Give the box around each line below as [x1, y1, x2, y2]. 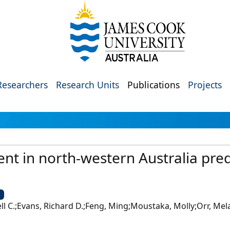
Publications [127, 79, 180, 91]
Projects [188, 79, 222, 91]
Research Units [56, 79, 119, 91]
